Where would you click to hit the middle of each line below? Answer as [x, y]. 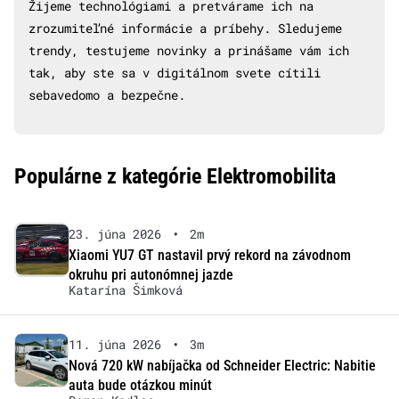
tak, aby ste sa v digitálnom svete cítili [175, 73]
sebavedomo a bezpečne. [107, 95]
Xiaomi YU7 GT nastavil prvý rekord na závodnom [209, 256]
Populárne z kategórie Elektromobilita [175, 177]
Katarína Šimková [125, 290]
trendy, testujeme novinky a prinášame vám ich [189, 51]
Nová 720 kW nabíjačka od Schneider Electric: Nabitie [222, 366]
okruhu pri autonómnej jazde [151, 275]
